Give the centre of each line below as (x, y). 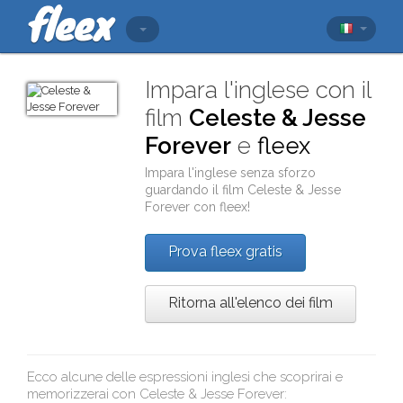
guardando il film (197, 190)
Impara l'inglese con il (258, 90)
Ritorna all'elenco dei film (251, 303)
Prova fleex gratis (226, 251)
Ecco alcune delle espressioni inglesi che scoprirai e (185, 377)
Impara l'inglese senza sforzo (231, 173)
